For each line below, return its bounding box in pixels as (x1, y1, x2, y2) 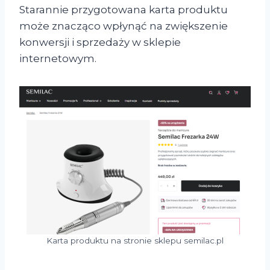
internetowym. (19, 52, 96, 64)
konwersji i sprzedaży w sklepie (19, 36, 181, 48)
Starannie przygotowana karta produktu (19, 3, 228, 16)
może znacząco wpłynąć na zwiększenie (19, 19, 228, 32)
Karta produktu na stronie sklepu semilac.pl (46, 235, 224, 245)
